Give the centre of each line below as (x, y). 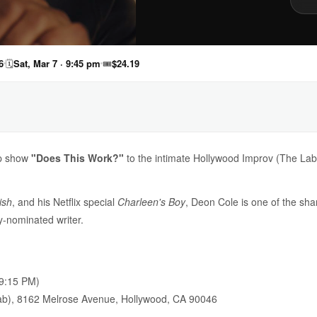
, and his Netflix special (65, 202)
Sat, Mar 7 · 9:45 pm (57, 63)
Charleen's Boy (151, 202)
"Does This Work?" (77, 158)
